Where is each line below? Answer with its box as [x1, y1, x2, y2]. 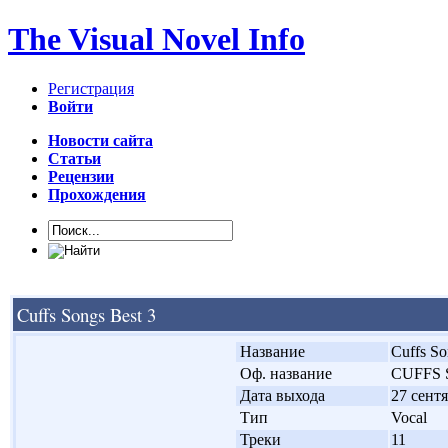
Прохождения [48, 185, 146, 203]
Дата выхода [240, 386, 325, 404]
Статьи [48, 149, 101, 167]
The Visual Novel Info [8, 21, 305, 58]
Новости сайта [48, 131, 153, 149]
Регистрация [48, 79, 134, 97]
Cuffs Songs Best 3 [17, 301, 156, 327]
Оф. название [240, 364, 332, 382]
